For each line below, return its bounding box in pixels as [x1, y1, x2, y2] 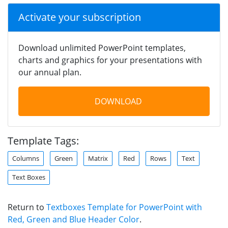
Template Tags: [8, 133, 79, 148]
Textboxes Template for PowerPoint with [46, 201, 202, 213]
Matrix [88, 153, 108, 163]
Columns [12, 153, 39, 163]
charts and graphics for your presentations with [18, 54, 202, 66]
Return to [8, 201, 46, 213]
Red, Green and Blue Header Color [8, 213, 139, 225]
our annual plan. [18, 66, 81, 78]
